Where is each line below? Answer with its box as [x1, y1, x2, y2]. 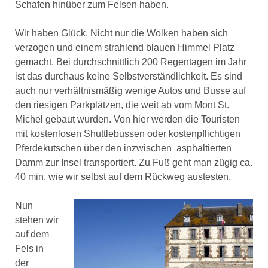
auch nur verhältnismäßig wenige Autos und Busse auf [14, 86, 246, 96]
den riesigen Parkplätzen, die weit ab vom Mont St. [14, 100, 229, 111]
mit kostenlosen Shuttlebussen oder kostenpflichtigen [14, 129, 240, 139]
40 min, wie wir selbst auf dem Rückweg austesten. [14, 172, 231, 182]
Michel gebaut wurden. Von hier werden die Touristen [14, 114, 240, 125]
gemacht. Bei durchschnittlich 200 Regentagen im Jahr [14, 57, 246, 68]
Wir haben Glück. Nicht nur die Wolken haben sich [14, 28, 228, 39]
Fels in [14, 243, 44, 254]
